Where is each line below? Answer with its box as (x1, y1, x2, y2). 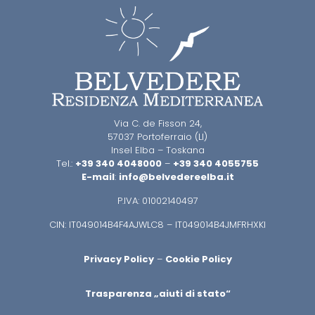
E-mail (81, 169, 115, 184)
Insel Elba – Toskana (110, 143, 205, 157)
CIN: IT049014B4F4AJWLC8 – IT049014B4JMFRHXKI (49, 217, 266, 231)
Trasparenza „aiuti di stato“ (84, 286, 231, 300)
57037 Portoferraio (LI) (108, 129, 207, 143)
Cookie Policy (165, 252, 232, 266)
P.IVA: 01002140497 (117, 193, 198, 207)
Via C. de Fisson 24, (113, 116, 202, 130)
